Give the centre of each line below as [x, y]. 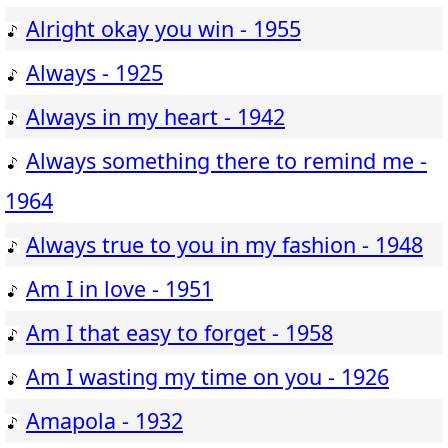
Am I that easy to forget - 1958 [179, 333]
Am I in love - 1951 [119, 289]
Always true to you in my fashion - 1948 [224, 245]
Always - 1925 [94, 73]
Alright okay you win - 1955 [163, 29]
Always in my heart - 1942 [155, 117]
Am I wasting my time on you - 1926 [207, 377]
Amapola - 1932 [104, 421]
